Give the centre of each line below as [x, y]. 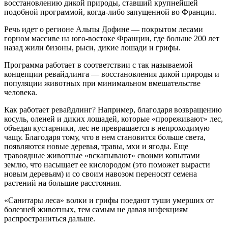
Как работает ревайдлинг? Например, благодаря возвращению [113, 110]
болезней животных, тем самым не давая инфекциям [96, 210]
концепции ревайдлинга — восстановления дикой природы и [112, 74]
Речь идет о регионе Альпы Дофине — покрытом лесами [104, 30]
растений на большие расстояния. [63, 183]
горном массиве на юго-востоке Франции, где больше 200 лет [112, 39]
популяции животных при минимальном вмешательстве [102, 83]
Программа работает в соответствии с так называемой [98, 65]
